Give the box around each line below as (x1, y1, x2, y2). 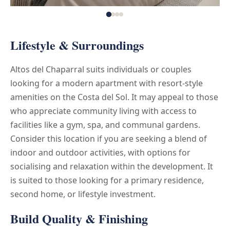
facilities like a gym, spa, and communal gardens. (10, 119, 200, 130)
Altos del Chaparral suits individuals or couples (10, 63, 191, 75)
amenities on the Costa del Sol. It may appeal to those (10, 91, 218, 103)
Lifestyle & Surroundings (10, 35, 144, 54)
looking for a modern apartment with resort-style (10, 77, 203, 89)
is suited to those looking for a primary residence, (10, 174, 204, 186)
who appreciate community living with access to (10, 105, 197, 117)
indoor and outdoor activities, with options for (10, 146, 190, 158)
